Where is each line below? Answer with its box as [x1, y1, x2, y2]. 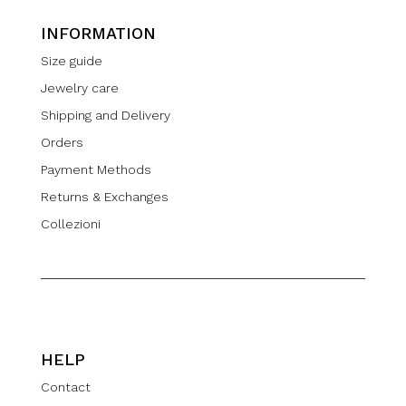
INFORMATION [40, 24, 156, 43]
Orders [40, 135, 83, 150]
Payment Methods [40, 162, 151, 178]
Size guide [40, 53, 102, 69]
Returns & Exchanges [40, 189, 169, 205]
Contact [40, 380, 91, 395]
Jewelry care [40, 81, 119, 96]
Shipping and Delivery [40, 108, 170, 123]
